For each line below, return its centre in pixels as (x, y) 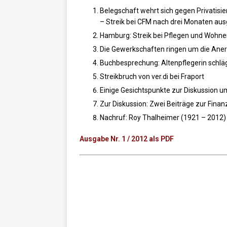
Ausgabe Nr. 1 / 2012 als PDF (127, 139)
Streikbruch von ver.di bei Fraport (152, 77)
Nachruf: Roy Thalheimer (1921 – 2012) (163, 118)
